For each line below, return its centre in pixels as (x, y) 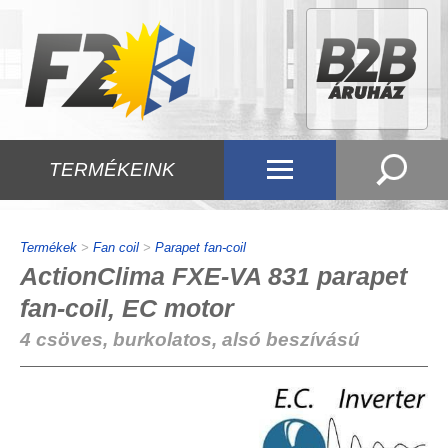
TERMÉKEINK (112, 169)
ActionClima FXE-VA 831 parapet (213, 276)
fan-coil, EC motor (127, 308)
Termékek (48, 247)
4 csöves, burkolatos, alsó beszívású (190, 339)
